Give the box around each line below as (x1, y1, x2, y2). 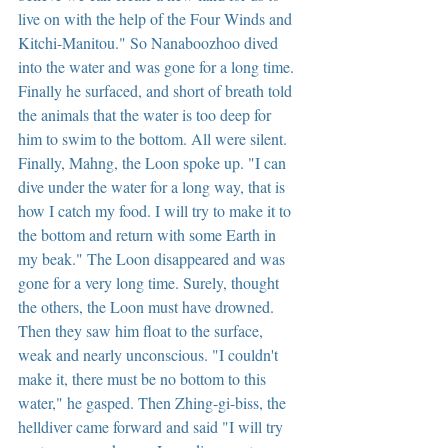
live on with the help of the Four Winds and (18, 7, 296, 29)
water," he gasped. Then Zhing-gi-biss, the (18, 391, 290, 413)
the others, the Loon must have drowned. (18, 295, 278, 317)
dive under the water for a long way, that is (18, 175, 289, 197)
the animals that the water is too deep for (18, 103, 275, 125)
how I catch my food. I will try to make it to (18, 199, 295, 221)
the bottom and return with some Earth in (18, 223, 280, 245)
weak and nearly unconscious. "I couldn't (18, 343, 282, 365)
